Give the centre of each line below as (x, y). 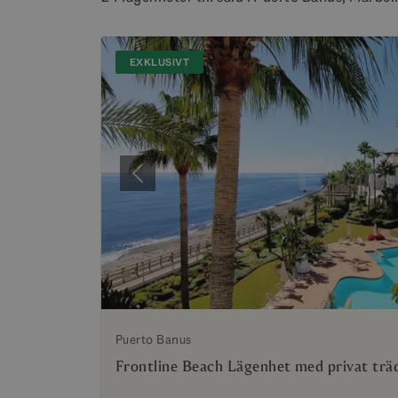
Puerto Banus (154, 340)
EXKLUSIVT (160, 62)
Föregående (173, 182)
